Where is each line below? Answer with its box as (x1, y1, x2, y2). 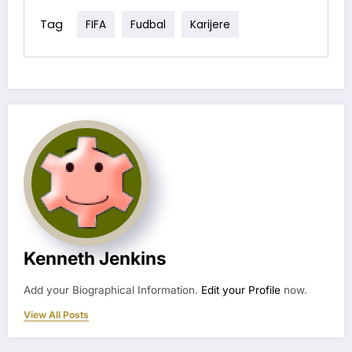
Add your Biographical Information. (24, 283, 201, 296)
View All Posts (24, 308, 89, 321)
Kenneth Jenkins (24, 247, 167, 269)
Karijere (190, 16, 230, 32)
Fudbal (130, 16, 166, 32)
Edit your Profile (201, 283, 280, 296)
